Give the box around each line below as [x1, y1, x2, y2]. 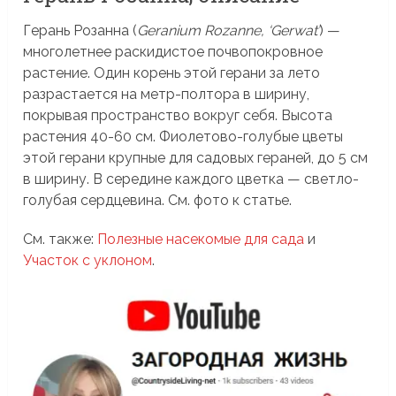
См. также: [23, 231, 98, 248]
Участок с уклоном [23, 252, 153, 270]
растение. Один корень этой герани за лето [23, 65, 321, 82]
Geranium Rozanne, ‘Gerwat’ [137, 22, 320, 40]
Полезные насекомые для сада [97, 231, 305, 248]
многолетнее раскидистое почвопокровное [23, 43, 324, 61]
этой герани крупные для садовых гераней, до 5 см [23, 149, 369, 167]
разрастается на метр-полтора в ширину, [23, 86, 310, 103]
